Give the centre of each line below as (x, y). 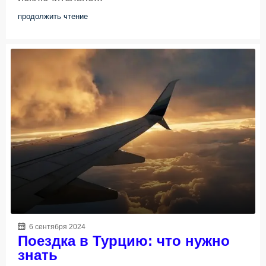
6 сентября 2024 (56, 227)
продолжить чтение (53, 16)
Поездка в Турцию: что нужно (124, 241)
